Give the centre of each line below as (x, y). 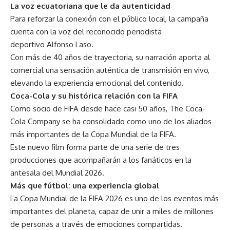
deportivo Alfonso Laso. (52, 44)
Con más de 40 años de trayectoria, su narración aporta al (110, 57)
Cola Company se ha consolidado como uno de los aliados (111, 121)
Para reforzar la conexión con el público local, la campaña (109, 18)
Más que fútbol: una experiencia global (85, 185)
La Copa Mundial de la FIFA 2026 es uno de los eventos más (114, 198)
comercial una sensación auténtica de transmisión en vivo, (110, 70)
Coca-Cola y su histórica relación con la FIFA (94, 95)
